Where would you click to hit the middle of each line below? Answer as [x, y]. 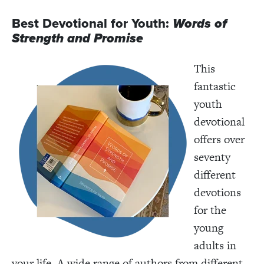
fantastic [215, 86]
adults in [215, 245]
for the [210, 210]
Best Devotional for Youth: [92, 23]
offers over [219, 139]
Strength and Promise [77, 38]
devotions [217, 192]
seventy [212, 157]
